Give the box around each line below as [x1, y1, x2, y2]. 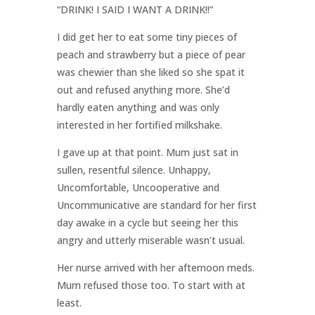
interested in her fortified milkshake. [56, 118, 222, 132]
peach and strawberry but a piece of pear [56, 48, 245, 62]
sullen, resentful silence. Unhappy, [56, 163, 211, 177]
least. [56, 296, 82, 310]
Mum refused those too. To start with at [56, 278, 245, 292]
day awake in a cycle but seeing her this [56, 216, 238, 230]
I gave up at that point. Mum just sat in [56, 146, 238, 160]
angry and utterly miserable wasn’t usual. [56, 233, 245, 247]
